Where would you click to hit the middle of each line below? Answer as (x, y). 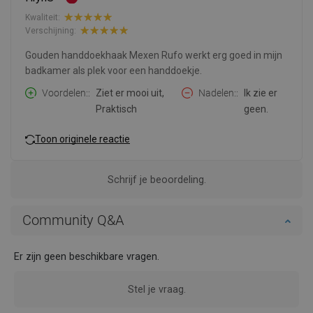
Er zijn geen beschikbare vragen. (87, 257)
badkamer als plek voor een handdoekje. (114, 71)
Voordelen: (65, 93)
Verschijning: (51, 30)
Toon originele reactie (82, 139)
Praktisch (116, 109)
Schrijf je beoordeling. (156, 180)
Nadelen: (217, 93)
